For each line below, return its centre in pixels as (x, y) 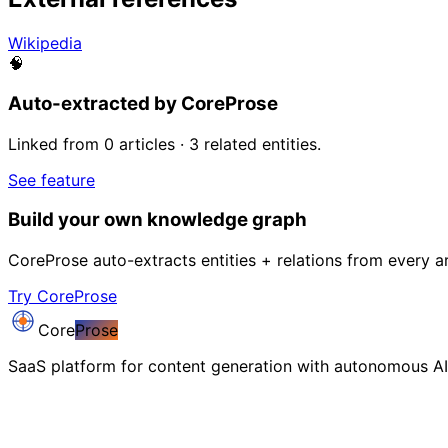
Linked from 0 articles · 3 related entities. (164, 143)
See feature (51, 179)
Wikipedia (45, 43)
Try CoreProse (62, 296)
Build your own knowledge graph (157, 220)
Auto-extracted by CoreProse (143, 103)
